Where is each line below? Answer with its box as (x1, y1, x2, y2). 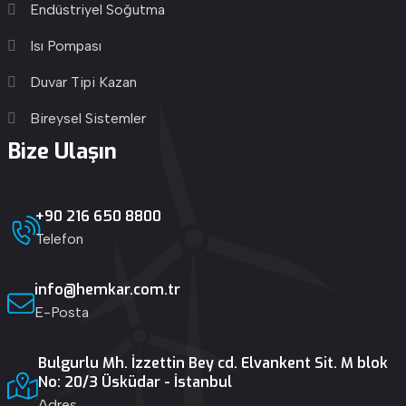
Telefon (34, 230, 83, 247)
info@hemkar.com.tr (34, 280, 180, 299)
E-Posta (34, 304, 89, 321)
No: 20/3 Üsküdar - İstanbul (37, 372, 232, 391)
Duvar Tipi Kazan (29, 73, 137, 91)
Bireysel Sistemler (29, 110, 146, 127)
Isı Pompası (29, 37, 101, 54)
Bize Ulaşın (6, 137, 117, 166)
